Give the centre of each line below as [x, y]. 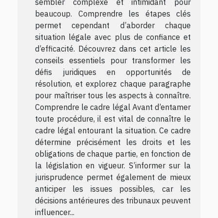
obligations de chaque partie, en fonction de [113, 154]
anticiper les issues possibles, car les [113, 189]
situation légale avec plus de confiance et [113, 37]
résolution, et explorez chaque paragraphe [113, 83]
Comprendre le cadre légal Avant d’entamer [113, 107]
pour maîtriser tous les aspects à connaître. [113, 95]
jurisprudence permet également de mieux [113, 177]
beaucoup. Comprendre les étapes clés [113, 13]
